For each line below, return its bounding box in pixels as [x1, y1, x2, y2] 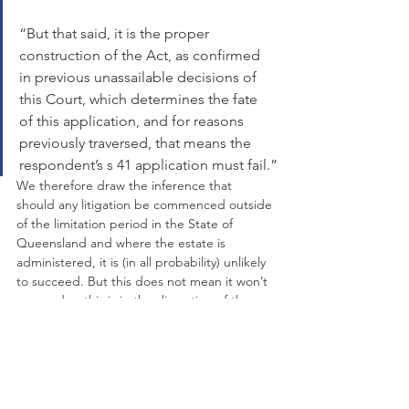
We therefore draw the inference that [16, 177, 236, 194]
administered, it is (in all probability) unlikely [16, 254, 269, 270]
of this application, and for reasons [19, 112, 247, 130]
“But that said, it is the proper [19, 25, 213, 42]
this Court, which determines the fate [19, 90, 261, 108]
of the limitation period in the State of [16, 215, 236, 232]
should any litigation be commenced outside [16, 196, 276, 213]
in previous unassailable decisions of [19, 68, 260, 86]
